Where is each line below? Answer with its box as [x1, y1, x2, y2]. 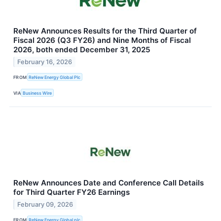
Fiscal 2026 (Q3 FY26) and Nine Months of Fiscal [13, 36, 191, 45]
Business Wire [23, 90, 52, 96]
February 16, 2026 [17, 58, 73, 66]
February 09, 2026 [17, 201, 74, 209]
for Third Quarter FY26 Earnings [13, 187, 130, 197]
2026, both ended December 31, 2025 [13, 45, 150, 55]
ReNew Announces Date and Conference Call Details [13, 178, 204, 188]
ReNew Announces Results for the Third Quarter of [13, 26, 197, 36]
